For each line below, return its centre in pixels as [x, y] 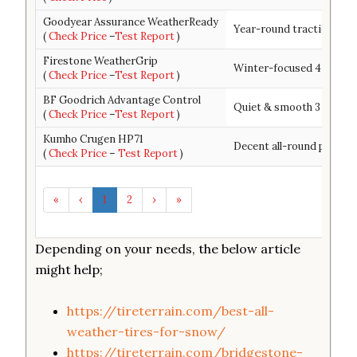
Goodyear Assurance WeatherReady [131, 22]
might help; [69, 269]
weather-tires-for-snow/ [147, 331]
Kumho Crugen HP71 [94, 139]
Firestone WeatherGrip [101, 61]
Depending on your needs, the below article [168, 249]
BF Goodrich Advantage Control [122, 100]
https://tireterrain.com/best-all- [171, 311]
